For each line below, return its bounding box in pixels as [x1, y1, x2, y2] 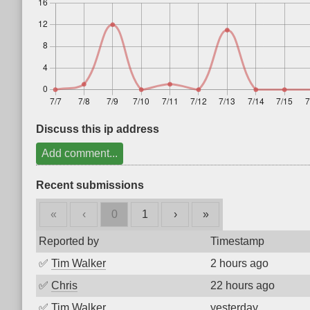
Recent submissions [36, 179, 144, 191]
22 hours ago [210, 280, 275, 291]
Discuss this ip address [36, 123, 159, 135]
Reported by [39, 235, 99, 247]
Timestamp [210, 235, 264, 247]
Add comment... [42, 147, 118, 159]
